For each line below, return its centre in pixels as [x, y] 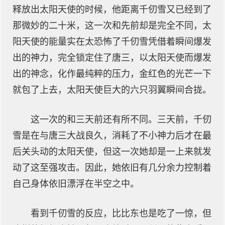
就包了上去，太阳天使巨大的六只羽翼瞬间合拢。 [112, 90]
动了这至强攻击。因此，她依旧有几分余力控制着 [112, 168]
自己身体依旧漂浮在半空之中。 [76, 184]
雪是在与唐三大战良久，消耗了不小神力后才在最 [112, 136]
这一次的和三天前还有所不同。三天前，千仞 [121, 120]
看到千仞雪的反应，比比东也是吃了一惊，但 [121, 213]
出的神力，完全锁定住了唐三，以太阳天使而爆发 [112, 58]
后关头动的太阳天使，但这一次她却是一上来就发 [112, 152]
